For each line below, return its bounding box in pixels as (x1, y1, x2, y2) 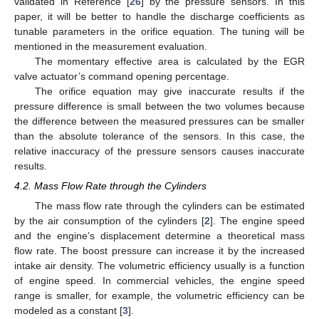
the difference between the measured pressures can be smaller (14, 115, 305, 127)
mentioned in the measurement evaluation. (14, 41, 207, 53)
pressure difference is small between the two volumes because (14, 100, 305, 113)
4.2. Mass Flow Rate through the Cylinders (14, 180, 206, 192)
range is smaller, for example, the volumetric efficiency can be (14, 290, 305, 302)
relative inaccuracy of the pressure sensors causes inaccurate (14, 145, 305, 157)
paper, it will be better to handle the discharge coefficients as (14, 11, 305, 23)
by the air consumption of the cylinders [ (14, 215, 204, 227)
